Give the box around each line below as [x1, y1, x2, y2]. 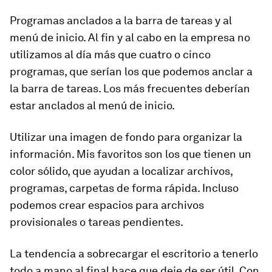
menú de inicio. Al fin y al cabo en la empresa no [10, 31, 250, 44]
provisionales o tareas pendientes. [10, 216, 183, 228]
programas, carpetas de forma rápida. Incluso [10, 182, 239, 194]
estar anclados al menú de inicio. [10, 99, 175, 112]
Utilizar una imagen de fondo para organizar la [10, 131, 242, 143]
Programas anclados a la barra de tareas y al [10, 14, 232, 27]
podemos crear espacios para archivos [10, 199, 204, 211]
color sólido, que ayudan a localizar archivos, [10, 165, 233, 177]
